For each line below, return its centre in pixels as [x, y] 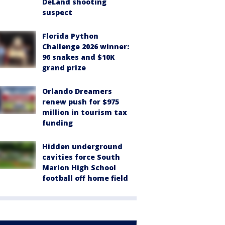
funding [58, 123]
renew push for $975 [81, 101]
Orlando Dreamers [77, 91]
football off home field [85, 178]
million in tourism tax [85, 112]
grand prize [64, 67]
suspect [57, 12]
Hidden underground [82, 146]
